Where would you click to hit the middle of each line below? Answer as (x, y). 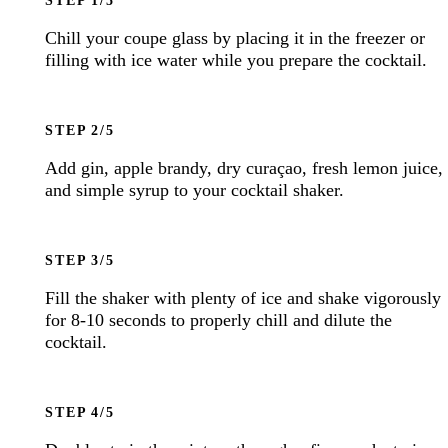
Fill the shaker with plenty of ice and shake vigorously (243, 297)
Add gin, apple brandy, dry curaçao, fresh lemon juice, (244, 167)
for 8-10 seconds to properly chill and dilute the (219, 319)
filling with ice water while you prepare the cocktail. (236, 59)
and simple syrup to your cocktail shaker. (195, 189)
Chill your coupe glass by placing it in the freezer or (235, 37)
